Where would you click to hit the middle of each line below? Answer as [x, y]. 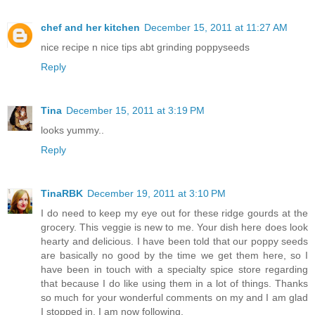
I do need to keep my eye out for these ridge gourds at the [174, 213]
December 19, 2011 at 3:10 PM [156, 194]
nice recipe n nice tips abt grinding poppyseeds [145, 47]
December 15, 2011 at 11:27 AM [216, 28]
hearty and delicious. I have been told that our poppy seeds [174, 242]
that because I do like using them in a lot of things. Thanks [174, 284]
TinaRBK [62, 194]
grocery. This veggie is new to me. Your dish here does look [174, 227]
